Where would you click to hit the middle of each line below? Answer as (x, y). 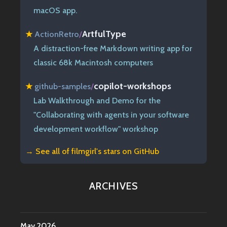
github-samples (63, 86)
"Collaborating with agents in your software (111, 115)
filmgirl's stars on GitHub (115, 151)
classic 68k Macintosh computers (93, 62)
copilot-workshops (133, 86)
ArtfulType (104, 33)
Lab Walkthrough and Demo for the (97, 100)
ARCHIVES (113, 186)
